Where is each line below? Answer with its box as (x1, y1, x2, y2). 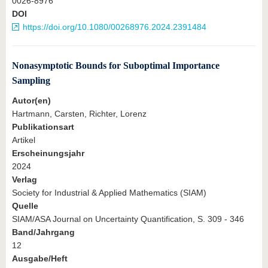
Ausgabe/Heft (12, 253, 68, 263)
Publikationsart (12, 121, 74, 132)
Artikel (12, 135, 35, 145)
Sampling (12, 75, 50, 86)
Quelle (12, 200, 38, 211)
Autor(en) (12, 95, 51, 105)
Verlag (12, 174, 37, 184)
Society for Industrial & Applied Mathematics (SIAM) (12, 187, 206, 197)
